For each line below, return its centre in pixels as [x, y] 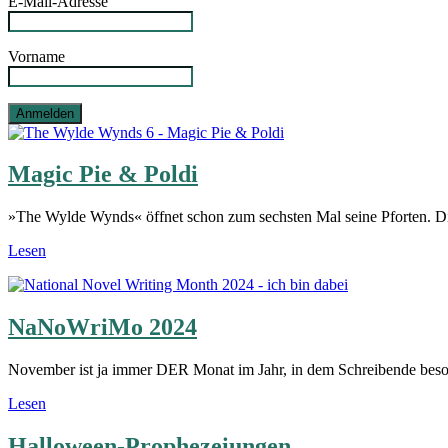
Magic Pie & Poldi [103, 174]
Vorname [36, 56]
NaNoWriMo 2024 [102, 327]
